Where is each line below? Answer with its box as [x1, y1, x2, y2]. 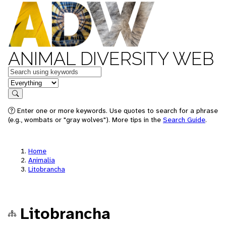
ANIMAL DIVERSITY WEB [8, 48, 214, 69]
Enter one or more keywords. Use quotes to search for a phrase [15, 106, 218, 115]
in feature [8, 77, 41, 87]
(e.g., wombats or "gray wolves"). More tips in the [8, 115, 163, 124]
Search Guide [163, 115, 205, 124]
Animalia [28, 155, 55, 164]
